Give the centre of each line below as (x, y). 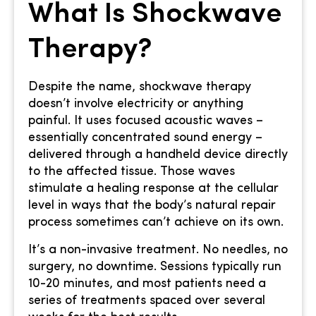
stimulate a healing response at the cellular (153, 189)
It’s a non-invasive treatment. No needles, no (158, 250)
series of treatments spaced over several (147, 300)
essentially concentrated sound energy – (145, 138)
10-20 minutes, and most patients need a (147, 284)
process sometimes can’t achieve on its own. (156, 223)
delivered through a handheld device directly (158, 155)
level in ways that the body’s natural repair (152, 206)
